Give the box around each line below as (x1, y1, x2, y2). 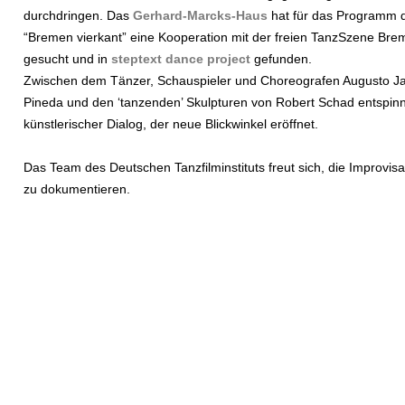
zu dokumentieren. (24, 182, 130, 196)
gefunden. (250, 52, 312, 66)
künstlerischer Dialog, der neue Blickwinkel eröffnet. (24, 117, 318, 131)
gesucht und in (24, 52, 111, 66)
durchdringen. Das (24, 8, 133, 23)
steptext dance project (111, 52, 250, 66)
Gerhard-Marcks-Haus (133, 8, 268, 23)
